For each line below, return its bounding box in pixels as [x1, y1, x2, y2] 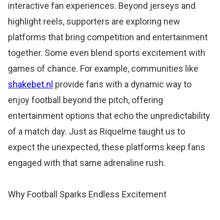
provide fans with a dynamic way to [53, 79, 192, 89]
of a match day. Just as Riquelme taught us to [8, 126, 186, 137]
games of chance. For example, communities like [8, 63, 199, 74]
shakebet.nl [8, 79, 54, 89]
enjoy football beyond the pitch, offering [8, 94, 164, 105]
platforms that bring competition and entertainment [8, 31, 208, 42]
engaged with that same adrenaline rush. [8, 157, 166, 168]
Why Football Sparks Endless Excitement [8, 189, 167, 199]
